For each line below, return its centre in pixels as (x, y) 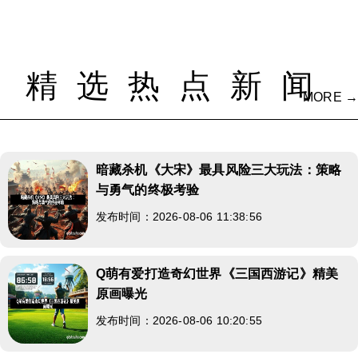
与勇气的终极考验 (148, 189)
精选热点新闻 (179, 85)
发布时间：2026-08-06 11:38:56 (179, 216)
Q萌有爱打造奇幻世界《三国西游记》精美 (217, 273)
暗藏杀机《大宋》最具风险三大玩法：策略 (219, 169)
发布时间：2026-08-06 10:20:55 (179, 320)
